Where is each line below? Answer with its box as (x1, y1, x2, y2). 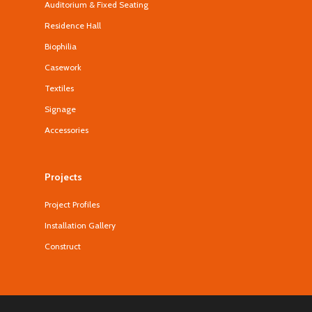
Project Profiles (45, 199, 100, 210)
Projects (45, 171, 82, 183)
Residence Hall (45, 20, 101, 31)
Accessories (45, 125, 88, 135)
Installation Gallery (45, 220, 116, 231)
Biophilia (45, 41, 77, 52)
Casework (45, 62, 81, 72)
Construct (45, 241, 81, 251)
